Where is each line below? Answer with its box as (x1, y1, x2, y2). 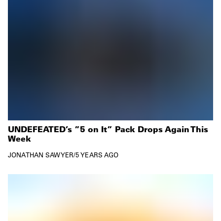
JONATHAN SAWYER (8, 150, 74, 159)
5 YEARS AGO (75, 150, 119, 159)
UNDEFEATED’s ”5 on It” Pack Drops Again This (8, 124, 208, 135)
